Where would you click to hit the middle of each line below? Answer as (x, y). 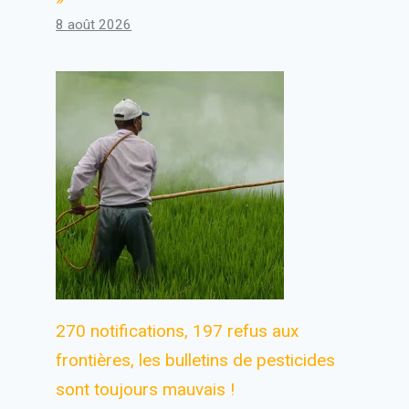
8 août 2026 (94, 25)
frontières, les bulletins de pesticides (196, 360)
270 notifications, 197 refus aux (178, 331)
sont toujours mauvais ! (146, 389)
